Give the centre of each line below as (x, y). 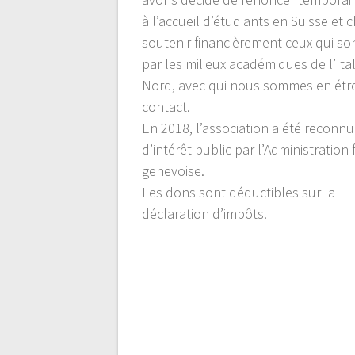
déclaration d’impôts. (205, 213)
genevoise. (174, 170)
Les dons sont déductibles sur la (239, 192)
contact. (166, 106)
